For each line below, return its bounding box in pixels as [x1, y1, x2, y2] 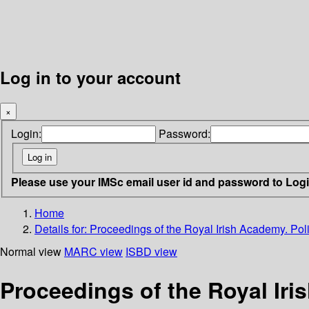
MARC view [64, 243, 123, 259]
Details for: [34, 220, 90, 237]
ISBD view [126, 243, 177, 259]
